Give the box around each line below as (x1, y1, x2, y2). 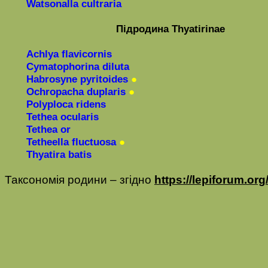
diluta (102, 60, 129, 72)
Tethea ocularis (26, 111, 99, 123)
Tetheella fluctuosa (26, 136, 116, 148)
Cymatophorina (26, 60, 99, 72)
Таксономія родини (5, 173, 110, 186)
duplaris (87, 86, 126, 98)
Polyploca (26, 98, 73, 110)
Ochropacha (26, 86, 84, 98)
